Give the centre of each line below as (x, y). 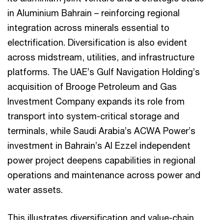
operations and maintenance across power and (104, 175)
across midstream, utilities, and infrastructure (101, 57)
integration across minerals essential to (88, 28)
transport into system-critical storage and (93, 116)
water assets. (35, 190)
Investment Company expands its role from (96, 101)
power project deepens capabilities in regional (101, 160)
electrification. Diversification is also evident (97, 42)
